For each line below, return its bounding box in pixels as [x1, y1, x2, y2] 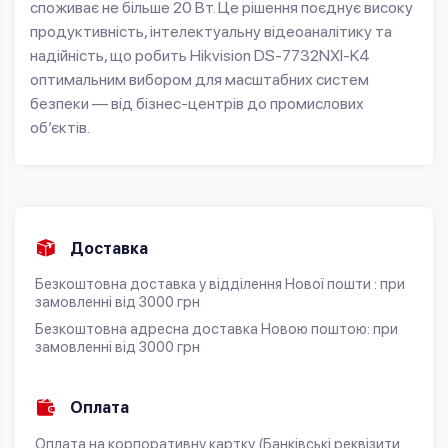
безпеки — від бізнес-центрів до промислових [30, 94, 364, 114]
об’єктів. [30, 118, 90, 138]
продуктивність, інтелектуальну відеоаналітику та [30, 22, 392, 42]
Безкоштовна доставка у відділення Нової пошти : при [35, 275, 405, 294]
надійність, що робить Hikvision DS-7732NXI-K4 [30, 46, 370, 66]
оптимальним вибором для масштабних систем [30, 70, 369, 90]
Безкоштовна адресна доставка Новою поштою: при [35, 320, 398, 339]
